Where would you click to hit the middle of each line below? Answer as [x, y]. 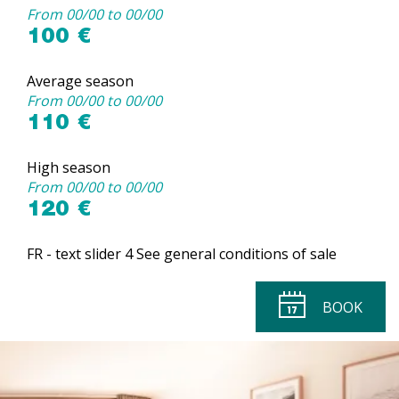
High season [69, 167]
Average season [80, 81]
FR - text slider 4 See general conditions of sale [182, 254]
